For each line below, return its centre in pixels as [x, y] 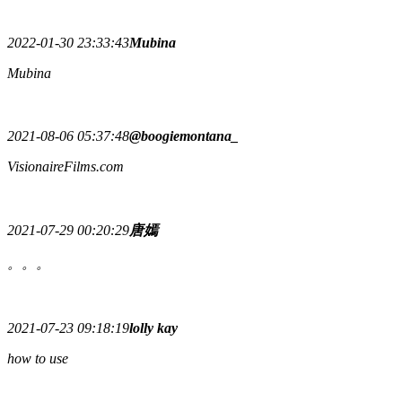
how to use [38, 358]
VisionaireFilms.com [66, 166]
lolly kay [153, 328]
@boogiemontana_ [184, 135]
